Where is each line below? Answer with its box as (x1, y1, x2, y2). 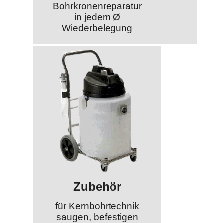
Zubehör (73, 180, 121, 194)
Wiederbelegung (62, 23, 133, 34)
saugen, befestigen (56, 211, 138, 222)
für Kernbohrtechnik (55, 200, 139, 211)
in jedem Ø (74, 12, 120, 23)
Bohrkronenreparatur (52, 1, 142, 12)
